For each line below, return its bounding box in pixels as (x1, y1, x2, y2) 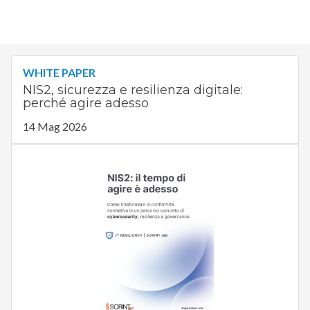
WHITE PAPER (22, 66, 95, 80)
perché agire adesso (22, 95, 149, 111)
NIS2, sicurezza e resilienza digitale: (22, 82, 243, 98)
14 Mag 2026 (22, 120, 87, 134)
